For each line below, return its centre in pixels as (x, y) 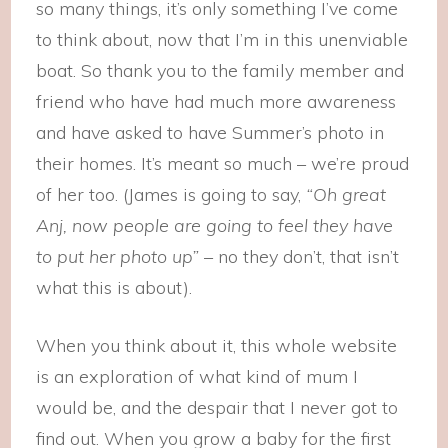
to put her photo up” (118, 256)
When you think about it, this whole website (217, 345)
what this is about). (114, 287)
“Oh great (346, 194)
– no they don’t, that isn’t (299, 256)
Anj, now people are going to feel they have (215, 225)
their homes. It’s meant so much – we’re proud (223, 163)
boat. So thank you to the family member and (220, 70)
